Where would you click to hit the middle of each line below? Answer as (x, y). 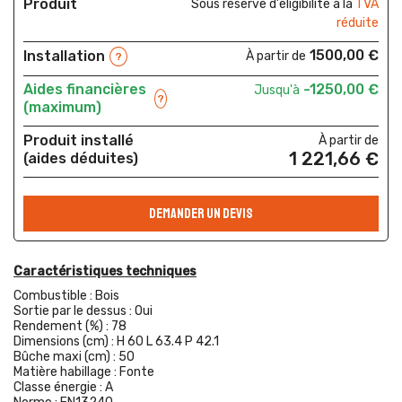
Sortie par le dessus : (74, 311)
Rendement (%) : (62, 326)
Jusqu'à (277, 90)
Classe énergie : (59, 387)
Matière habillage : (66, 372)
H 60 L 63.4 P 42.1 (168, 341)
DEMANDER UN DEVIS (201, 214)
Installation (64, 56)
